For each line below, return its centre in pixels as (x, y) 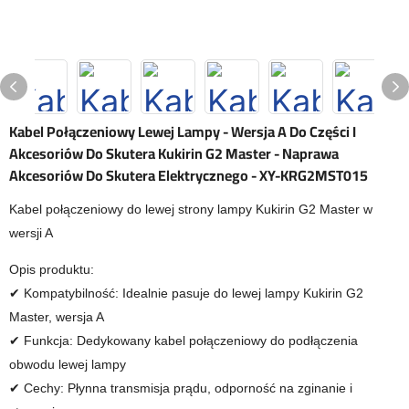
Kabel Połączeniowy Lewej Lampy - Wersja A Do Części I (183, 131)
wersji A (31, 233)
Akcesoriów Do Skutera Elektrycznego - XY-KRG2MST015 (189, 175)
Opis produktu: (52, 269)
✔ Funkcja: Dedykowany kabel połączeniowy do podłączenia (184, 341)
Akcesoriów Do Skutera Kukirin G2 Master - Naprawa (174, 153)
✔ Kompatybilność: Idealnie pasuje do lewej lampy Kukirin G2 (186, 293)
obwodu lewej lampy (68, 364)
